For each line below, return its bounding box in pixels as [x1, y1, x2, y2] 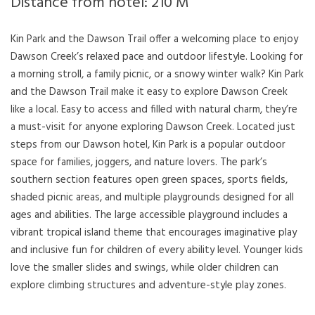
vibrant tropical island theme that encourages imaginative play [11, 224, 297, 241]
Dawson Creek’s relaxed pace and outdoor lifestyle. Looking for [11, 49, 303, 65]
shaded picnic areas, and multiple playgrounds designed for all [11, 189, 294, 206]
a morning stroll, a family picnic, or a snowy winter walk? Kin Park [11, 66, 304, 83]
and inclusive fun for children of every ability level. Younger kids [11, 242, 303, 259]
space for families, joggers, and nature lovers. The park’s [11, 154, 267, 171]
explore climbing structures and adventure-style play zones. [11, 277, 286, 294]
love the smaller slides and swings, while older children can [11, 259, 278, 276]
